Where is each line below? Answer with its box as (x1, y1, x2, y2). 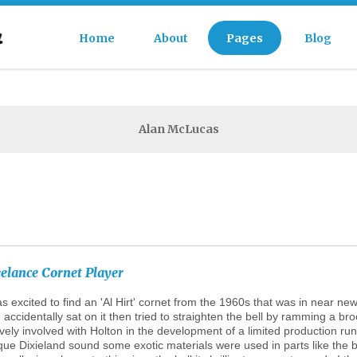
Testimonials (200, 164, 270, 180)
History (200, 143, 240, 159)
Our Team (200, 123, 253, 139)
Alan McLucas (138, 122, 219, 136)
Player (85, 265, 124, 280)
